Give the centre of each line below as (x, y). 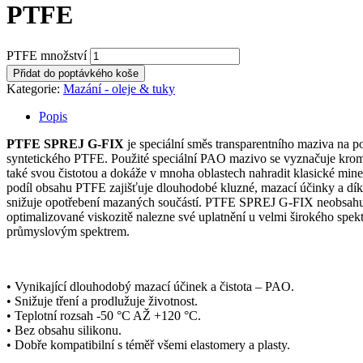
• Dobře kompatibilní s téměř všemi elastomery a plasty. (148, 344)
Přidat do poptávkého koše (76, 73)
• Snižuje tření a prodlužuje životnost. (102, 301)
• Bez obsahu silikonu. (64, 330)
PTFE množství (47, 55)
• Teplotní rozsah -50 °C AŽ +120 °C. (104, 315)
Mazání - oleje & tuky (119, 88)
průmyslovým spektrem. (68, 231)
